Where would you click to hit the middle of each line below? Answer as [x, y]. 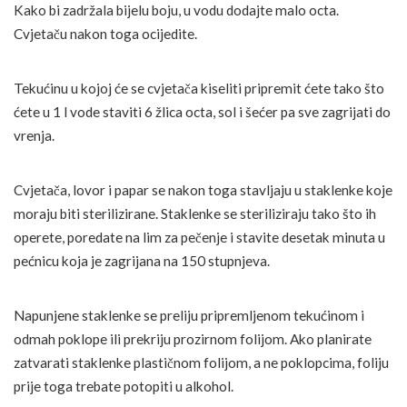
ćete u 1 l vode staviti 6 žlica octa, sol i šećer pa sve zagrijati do [202, 112]
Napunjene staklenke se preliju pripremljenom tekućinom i [189, 316]
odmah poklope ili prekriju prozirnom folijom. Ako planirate [193, 339]
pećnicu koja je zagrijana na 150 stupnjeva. [142, 261]
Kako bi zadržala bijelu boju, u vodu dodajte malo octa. [176, 10]
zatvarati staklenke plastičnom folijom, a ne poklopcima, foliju [201, 363]
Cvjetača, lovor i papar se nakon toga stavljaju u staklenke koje [203, 190]
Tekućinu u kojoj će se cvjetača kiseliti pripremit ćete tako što [199, 89]
